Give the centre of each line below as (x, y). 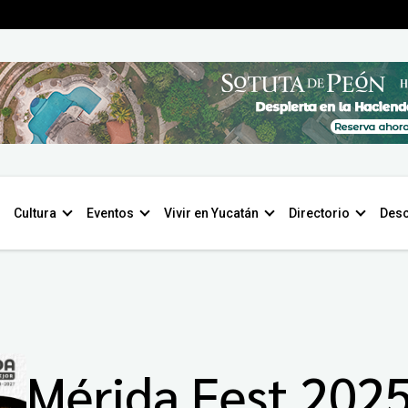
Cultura (35, 213)
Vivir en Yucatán (211, 213)
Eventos (110, 213)
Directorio (319, 213)
